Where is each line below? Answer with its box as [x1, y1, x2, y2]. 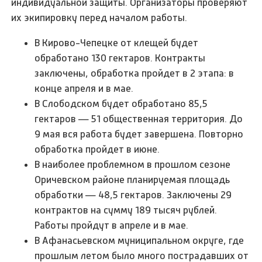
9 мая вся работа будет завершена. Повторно [35, 128, 244, 140]
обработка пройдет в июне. [35, 143, 160, 156]
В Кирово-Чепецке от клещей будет [35, 37, 199, 49]
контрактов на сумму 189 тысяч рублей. [35, 204, 218, 216]
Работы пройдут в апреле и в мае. [35, 219, 189, 232]
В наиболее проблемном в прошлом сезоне [35, 158, 231, 171]
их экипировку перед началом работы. [11, 11, 188, 23]
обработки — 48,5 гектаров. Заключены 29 [35, 189, 232, 201]
